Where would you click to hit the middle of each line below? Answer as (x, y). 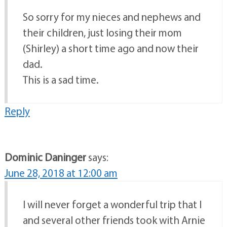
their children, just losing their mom (102, 33)
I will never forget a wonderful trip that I (112, 204)
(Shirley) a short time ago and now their (110, 48)
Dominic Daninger (45, 157)
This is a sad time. (61, 80)
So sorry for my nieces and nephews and (111, 17)
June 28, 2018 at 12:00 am (61, 173)
